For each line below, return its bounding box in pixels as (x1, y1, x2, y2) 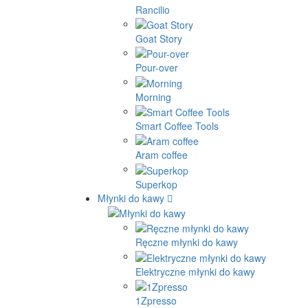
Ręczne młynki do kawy (135, 235, 238, 250)
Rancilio (135, 2, 170, 16)
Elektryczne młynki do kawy (135, 264, 255, 278)
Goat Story (135, 31, 182, 45)
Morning (135, 89, 171, 104)
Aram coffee (135, 148, 188, 162)
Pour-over (135, 60, 178, 75)
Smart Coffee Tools (135, 118, 219, 133)
